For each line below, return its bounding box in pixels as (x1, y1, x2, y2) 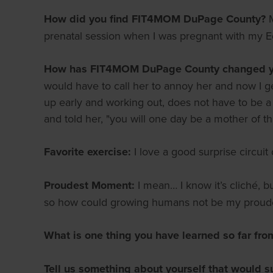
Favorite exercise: (44, 144, 134, 160)
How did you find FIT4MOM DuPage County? (44, 11, 269, 27)
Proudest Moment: (44, 177, 138, 193)
